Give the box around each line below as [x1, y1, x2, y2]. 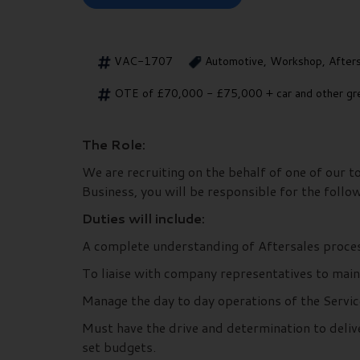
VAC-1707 [114, 53, 173, 70]
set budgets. [82, 337, 156, 356]
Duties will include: [82, 208, 205, 227]
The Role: [82, 134, 145, 153]
